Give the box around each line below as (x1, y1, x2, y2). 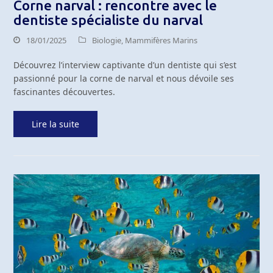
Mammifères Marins (125, 34, 198, 46)
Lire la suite (32, 118, 80, 130)
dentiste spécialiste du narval (13, 12, 204, 27)
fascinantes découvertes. (13, 85, 116, 97)
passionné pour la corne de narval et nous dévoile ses (13, 72, 235, 84)
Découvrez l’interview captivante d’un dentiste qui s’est (13, 58, 237, 71)
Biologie (92, 34, 122, 46)
